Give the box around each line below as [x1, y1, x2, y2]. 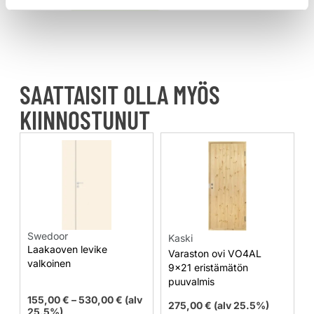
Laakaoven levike [27, 243, 107, 255]
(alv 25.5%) [214, 299, 269, 312]
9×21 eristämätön [168, 261, 248, 273]
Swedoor [27, 229, 68, 242]
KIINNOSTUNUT [20, 104, 150, 135]
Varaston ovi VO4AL [168, 247, 261, 259]
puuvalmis [168, 275, 214, 287]
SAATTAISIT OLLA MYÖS [20, 78, 220, 109]
